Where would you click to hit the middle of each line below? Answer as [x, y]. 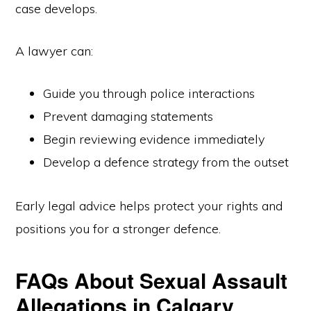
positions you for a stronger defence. [118, 229]
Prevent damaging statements [128, 116]
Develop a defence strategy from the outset [166, 162]
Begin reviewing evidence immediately [154, 139]
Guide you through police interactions [149, 93]
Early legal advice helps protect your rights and [149, 206]
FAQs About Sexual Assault [152, 280]
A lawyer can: [54, 51]
